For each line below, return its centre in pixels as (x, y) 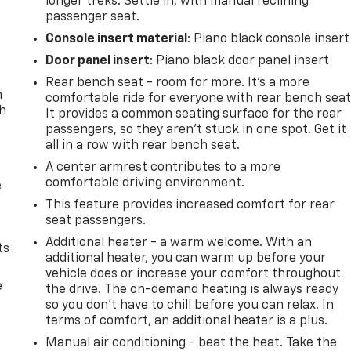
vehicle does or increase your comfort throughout (194, 274)
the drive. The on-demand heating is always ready (192, 289)
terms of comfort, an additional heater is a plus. (187, 321)
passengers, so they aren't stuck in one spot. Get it (196, 130)
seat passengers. (96, 221)
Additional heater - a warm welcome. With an (179, 242)
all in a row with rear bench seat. (143, 145)
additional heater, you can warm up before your (186, 258)
